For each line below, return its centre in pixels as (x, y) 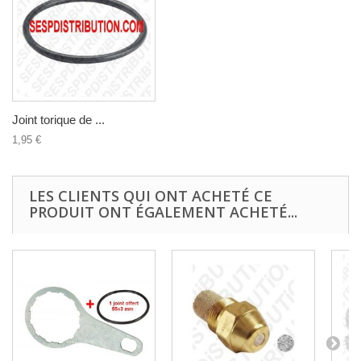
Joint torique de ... (58, 119)
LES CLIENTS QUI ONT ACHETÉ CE (151, 195)
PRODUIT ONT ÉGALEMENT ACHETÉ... (163, 212)
